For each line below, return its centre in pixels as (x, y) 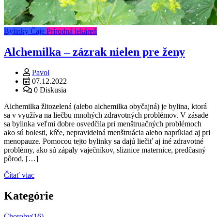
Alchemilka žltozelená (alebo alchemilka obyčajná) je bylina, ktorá (105, 106)
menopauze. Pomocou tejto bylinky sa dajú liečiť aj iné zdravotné (104, 141)
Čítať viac (19, 175)
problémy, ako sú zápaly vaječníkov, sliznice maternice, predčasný (105, 150)
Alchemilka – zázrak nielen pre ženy (94, 52)
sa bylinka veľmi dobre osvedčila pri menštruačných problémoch (103, 124)
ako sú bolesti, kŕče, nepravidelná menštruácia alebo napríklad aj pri (107, 132)
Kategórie (29, 195)
